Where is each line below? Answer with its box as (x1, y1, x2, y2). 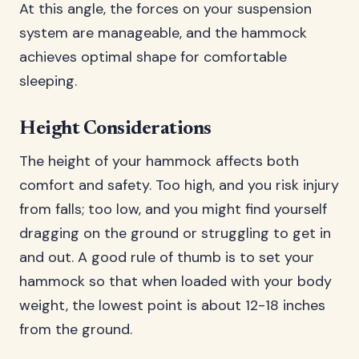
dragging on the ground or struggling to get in (19, 224, 331, 243)
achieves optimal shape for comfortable (19, 47, 287, 67)
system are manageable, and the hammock (19, 23, 307, 42)
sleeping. (19, 71, 77, 91)
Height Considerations (19, 119, 212, 139)
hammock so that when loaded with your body (19, 272, 332, 291)
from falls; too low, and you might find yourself (19, 200, 327, 219)
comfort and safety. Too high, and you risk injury (19, 175, 339, 195)
